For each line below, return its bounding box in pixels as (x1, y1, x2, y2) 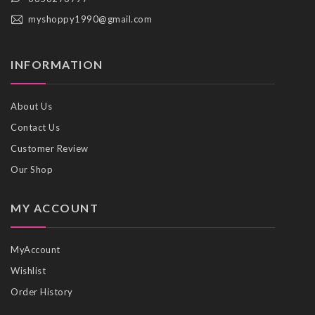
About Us (11, 100, 52, 112)
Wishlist (11, 265, 46, 277)
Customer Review (11, 142, 89, 154)
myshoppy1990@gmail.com (28, 13, 152, 25)
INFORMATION (11, 57, 103, 71)
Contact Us (11, 121, 60, 133)
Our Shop (11, 163, 53, 175)
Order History (11, 286, 73, 298)
